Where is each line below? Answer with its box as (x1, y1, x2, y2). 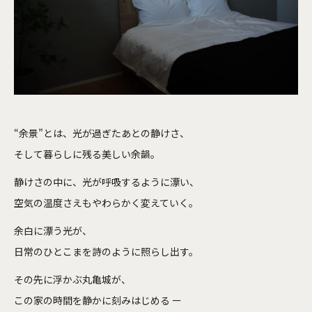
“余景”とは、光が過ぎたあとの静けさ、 (14, 125, 189, 140)
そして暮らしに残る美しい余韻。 (14, 146, 160, 161)
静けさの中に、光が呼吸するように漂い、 (14, 174, 199, 189)
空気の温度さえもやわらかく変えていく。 (14, 195, 198, 210)
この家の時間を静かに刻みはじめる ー (14, 292, 182, 307)
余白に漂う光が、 (14, 223, 92, 237)
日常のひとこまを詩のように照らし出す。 (14, 244, 198, 258)
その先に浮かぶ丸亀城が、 (14, 272, 131, 286)
